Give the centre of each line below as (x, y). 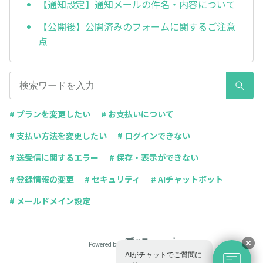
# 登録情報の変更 (42, 179)
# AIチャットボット (187, 179)
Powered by (104, 244)
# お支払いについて (137, 114)
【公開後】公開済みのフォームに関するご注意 (137, 26)
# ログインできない (154, 136)
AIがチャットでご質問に (163, 254)
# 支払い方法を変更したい (58, 136)
